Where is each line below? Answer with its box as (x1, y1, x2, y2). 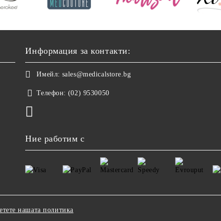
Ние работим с (25, 133, 85, 144)
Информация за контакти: (25, 45, 131, 56)
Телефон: (37, 89, 66, 97)
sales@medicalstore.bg (62, 70, 131, 78)
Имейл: (37, 70, 60, 78)
